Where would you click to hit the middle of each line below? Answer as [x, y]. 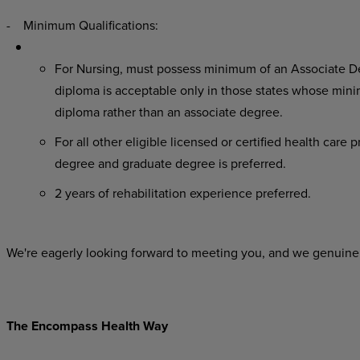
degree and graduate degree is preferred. [170, 163]
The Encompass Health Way [88, 326]
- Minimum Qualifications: [82, 25]
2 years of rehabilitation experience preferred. [182, 193]
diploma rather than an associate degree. [168, 112]
